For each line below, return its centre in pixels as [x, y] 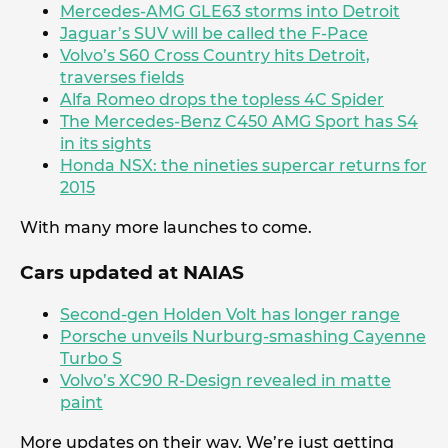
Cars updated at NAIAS [132, 273]
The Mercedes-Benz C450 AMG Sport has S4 [239, 122]
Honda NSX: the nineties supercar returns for [243, 166]
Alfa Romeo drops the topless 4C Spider [222, 100]
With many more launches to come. [166, 228]
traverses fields [122, 78]
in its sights [105, 144]
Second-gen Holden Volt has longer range [230, 314]
